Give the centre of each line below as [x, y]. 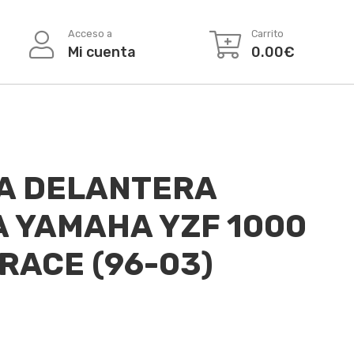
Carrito [267, 33]
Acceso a [90, 33]
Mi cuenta [102, 52]
